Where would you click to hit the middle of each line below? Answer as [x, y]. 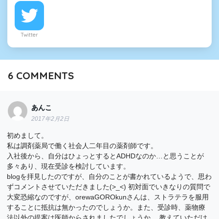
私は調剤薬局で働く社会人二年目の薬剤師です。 [82, 145]
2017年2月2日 [51, 119]
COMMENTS [43, 76]
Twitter [29, 34]
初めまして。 [28, 135]
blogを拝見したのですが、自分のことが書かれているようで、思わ [109, 176]
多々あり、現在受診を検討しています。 [69, 166]
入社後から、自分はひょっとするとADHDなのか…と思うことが [106, 156]
